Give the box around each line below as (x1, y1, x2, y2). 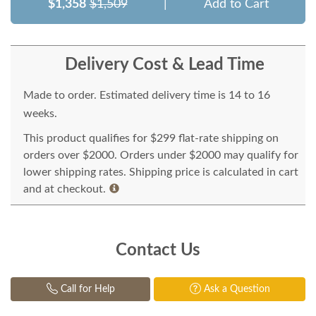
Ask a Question (200, 284, 270, 295)
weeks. (23, 108, 57, 120)
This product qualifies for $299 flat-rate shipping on (23, 133, 279, 145)
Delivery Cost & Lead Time (64, 56, 265, 74)
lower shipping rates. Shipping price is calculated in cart (23, 166, 298, 178)
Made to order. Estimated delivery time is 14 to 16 (23, 90, 270, 102)
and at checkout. (23, 183, 106, 195)
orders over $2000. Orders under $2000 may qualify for (23, 150, 298, 162)
